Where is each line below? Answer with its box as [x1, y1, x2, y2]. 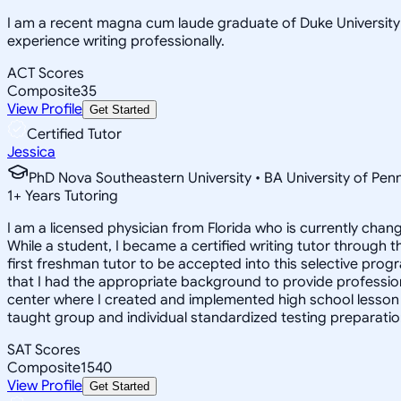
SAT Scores [7, 340, 81, 359]
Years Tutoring [21, 186, 118, 205]
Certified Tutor [27, 124, 122, 143]
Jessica [7, 142, 55, 161]
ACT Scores [7, 64, 84, 82]
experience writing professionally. [7, 31, 225, 50]
